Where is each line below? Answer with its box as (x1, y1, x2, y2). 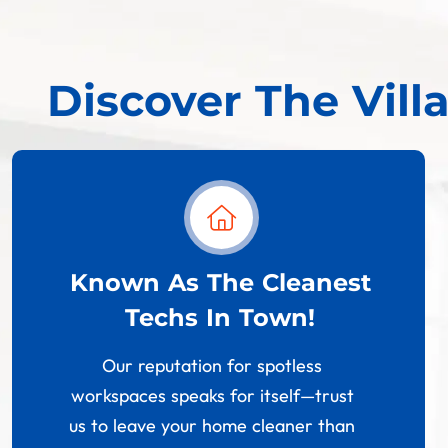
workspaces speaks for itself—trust (70, 384, 354, 408)
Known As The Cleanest (69, 268, 371, 298)
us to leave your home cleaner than (69, 414, 356, 438)
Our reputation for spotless (102, 354, 323, 378)
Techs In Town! (125, 303, 316, 333)
